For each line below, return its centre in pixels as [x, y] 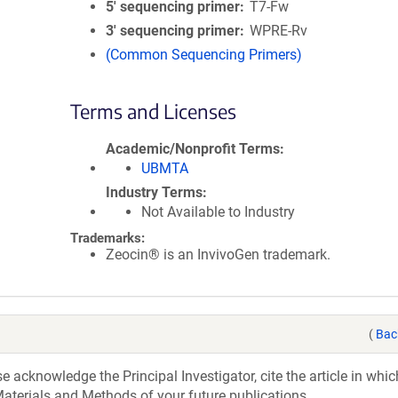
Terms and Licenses [153, 111]
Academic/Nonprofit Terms [193, 149]
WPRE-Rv [279, 31]
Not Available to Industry [218, 212]
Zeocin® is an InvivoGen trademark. [218, 255]
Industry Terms [154, 192]
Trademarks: [107, 238]
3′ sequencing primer [173, 31]
